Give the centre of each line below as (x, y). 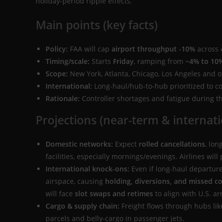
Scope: (57, 74)
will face (60, 194)
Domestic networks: (79, 144)
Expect (126, 144)
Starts (101, 61)
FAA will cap (90, 49)
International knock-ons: (87, 169)
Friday (123, 61)
